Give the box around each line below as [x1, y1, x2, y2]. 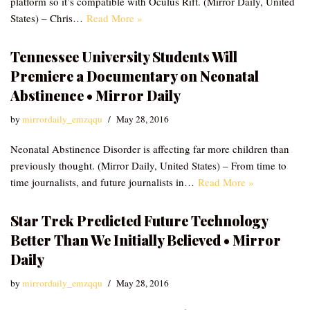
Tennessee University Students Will [10, 47, 237, 66]
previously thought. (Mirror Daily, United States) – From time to [10, 158, 286, 172]
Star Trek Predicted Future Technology [10, 211, 268, 230]
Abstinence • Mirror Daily [10, 86, 181, 104]
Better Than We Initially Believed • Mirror [10, 230, 281, 249]
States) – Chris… [10, 11, 86, 25]
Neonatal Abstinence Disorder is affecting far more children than [10, 142, 289, 156]
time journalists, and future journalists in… [10, 175, 198, 189]
